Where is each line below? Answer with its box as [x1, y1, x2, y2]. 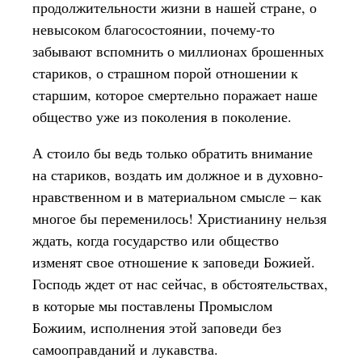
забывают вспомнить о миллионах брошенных [32, 41, 324, 61]
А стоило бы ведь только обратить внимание [32, 143, 313, 162]
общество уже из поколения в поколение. [32, 107, 292, 126]
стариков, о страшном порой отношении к [32, 63, 298, 82]
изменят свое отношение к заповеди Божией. [32, 252, 315, 271]
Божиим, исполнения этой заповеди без [32, 318, 281, 337]
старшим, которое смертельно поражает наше [32, 85, 318, 104]
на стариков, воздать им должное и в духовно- [32, 165, 323, 184]
